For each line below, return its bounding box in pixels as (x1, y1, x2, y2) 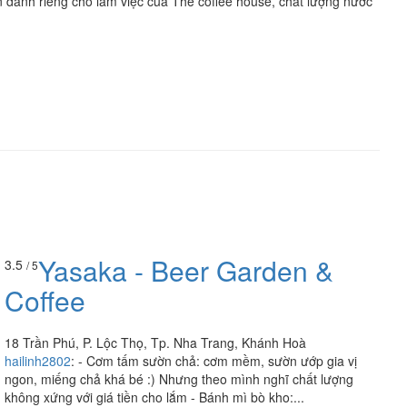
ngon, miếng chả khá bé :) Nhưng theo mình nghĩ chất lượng (5, 370, 353, 389)
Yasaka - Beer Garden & (38, 251, 333, 291)
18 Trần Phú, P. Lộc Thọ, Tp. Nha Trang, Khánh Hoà (5, 333, 306, 352)
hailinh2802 (5, 352, 71, 371)
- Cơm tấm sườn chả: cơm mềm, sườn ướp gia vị (78, 352, 357, 371)
